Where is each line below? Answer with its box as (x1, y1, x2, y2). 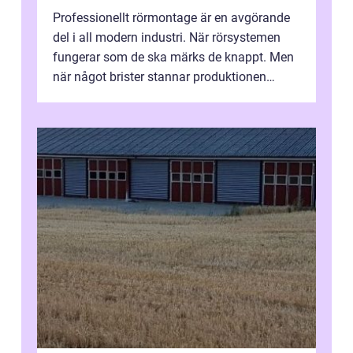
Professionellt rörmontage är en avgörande (53, 10, 290, 26)
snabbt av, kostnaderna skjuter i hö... (53, 89, 255, 105)
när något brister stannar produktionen (53, 69, 266, 85)
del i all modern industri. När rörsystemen (53, 30, 281, 46)
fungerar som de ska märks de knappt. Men (53, 50, 294, 65)
